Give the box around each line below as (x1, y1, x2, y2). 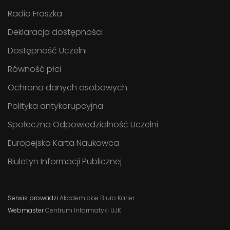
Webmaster (8, 205, 45, 215)
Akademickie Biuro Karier (60, 193, 135, 202)
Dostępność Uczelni (8, 44, 87, 56)
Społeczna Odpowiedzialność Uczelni (8, 118, 158, 130)
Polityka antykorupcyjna (8, 100, 103, 112)
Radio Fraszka (8, 7, 62, 20)
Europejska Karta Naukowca (8, 137, 119, 149)
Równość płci (8, 63, 61, 75)
